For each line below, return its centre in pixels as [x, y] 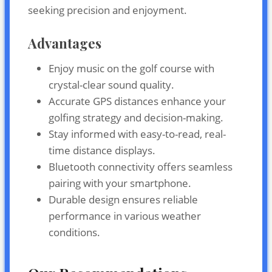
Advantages [65, 43]
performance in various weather [125, 216]
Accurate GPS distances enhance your [137, 101]
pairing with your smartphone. [120, 183]
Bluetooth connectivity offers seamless [141, 166]
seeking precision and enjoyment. [107, 10]
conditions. [74, 232]
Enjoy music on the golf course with [131, 68]
